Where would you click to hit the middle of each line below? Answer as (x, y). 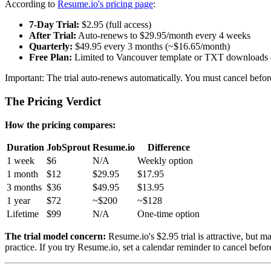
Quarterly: (51, 47)
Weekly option (165, 160)
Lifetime (23, 214)
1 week (21, 160)
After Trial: (53, 36)
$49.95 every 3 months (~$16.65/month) (151, 47)
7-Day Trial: (54, 25)
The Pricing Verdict (53, 102)
